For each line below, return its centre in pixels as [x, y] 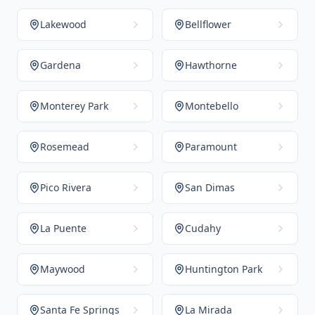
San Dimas [210, 187]
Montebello [212, 106]
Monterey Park [74, 106]
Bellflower [208, 24]
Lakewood [63, 24]
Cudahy [203, 228]
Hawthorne [211, 65]
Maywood [63, 269]
